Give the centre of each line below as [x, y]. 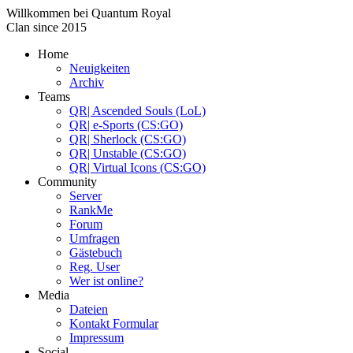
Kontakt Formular [114, 323]
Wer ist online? [106, 281]
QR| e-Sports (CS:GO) [126, 125]
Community [67, 182]
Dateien [89, 309]
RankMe [91, 210]
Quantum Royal [131, 13]
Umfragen [95, 238]
